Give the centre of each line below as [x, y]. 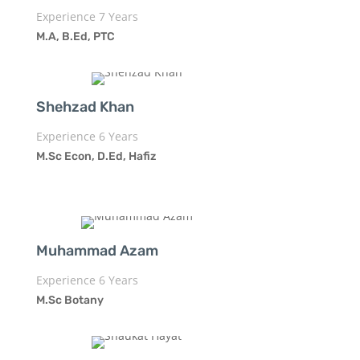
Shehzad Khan [85, 106]
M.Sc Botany [70, 300]
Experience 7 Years [87, 16]
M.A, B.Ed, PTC [75, 36]
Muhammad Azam [97, 250]
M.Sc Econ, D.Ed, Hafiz [96, 156]
